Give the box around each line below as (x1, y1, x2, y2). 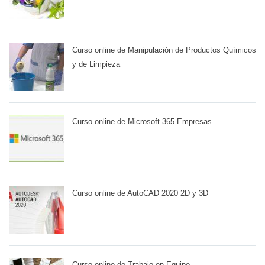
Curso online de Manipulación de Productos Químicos (72, 45, 256, 54)
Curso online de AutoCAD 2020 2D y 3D (72, 188, 208, 198)
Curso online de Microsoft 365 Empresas (72, 117, 212, 126)
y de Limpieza (72, 59, 120, 69)
